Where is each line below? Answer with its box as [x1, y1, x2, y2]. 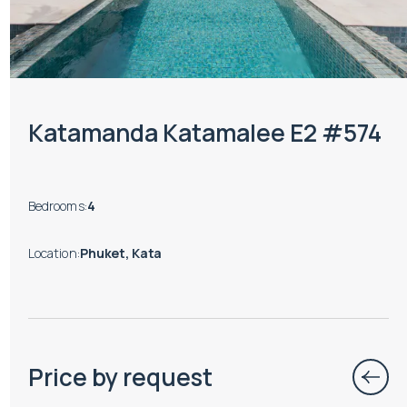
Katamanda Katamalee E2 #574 [27, 115, 382, 149]
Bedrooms [27, 197, 84, 215]
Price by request [27, 360, 213, 393]
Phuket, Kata [79, 244, 163, 263]
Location [27, 244, 77, 263]
